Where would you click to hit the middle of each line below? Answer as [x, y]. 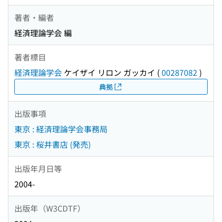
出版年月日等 [38, 168]
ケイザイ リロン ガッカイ [109, 73]
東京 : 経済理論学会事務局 [61, 129]
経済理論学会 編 [43, 33]
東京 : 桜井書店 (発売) [53, 144]
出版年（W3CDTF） [50, 208]
